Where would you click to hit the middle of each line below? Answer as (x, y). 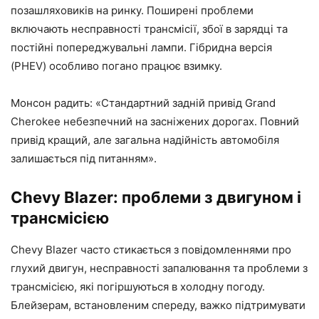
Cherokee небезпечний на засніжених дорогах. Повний (155, 122)
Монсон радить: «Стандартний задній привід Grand (143, 103)
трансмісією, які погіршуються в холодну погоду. (138, 287)
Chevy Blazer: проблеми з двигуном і (156, 198)
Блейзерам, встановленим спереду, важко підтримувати (158, 305)
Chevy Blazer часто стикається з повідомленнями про (151, 250)
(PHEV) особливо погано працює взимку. (116, 66)
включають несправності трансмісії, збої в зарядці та (149, 29)
